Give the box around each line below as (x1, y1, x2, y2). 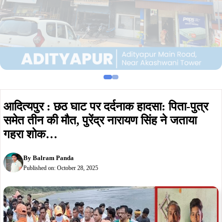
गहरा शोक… (3, 128, 57, 141)
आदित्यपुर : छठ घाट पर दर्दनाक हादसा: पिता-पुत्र (3, 100, 208, 113)
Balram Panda (33, 154, 74, 162)
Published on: (23, 164, 57, 171)
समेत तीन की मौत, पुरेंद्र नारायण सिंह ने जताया (3, 114, 197, 127)
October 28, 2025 (57, 164, 98, 171)
